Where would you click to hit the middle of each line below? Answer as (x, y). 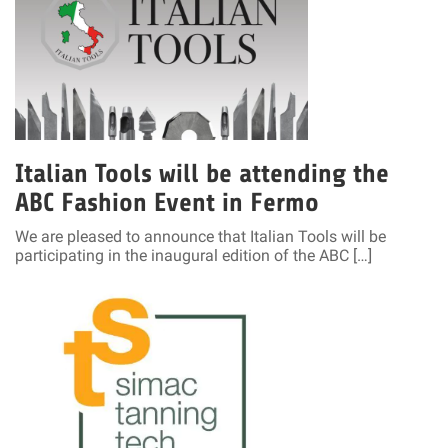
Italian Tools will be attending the (202, 173)
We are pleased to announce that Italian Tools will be (200, 236)
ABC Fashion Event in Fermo (167, 202)
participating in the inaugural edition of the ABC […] (193, 255)
